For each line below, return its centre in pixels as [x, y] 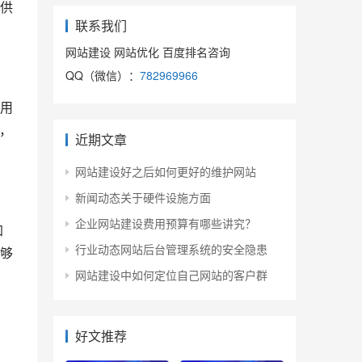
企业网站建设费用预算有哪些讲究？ [166, 223]
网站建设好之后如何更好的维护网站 [166, 172]
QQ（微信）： [103, 76]
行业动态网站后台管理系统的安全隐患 [171, 249]
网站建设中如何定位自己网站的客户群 [171, 275]
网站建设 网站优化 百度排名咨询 [148, 52]
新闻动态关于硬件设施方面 [143, 198]
